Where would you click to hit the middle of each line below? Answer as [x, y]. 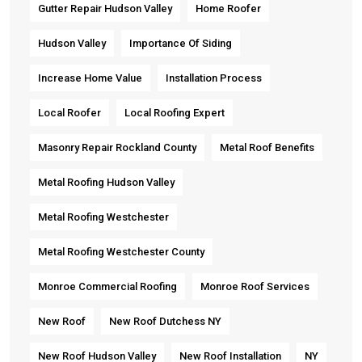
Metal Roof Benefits [267, 147]
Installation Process [214, 78]
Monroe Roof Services [255, 286]
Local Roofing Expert [175, 112]
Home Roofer [228, 8]
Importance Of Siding [181, 43]
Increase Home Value [90, 78]
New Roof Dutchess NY [165, 321]
